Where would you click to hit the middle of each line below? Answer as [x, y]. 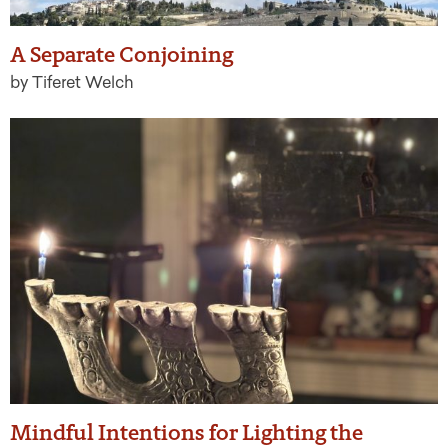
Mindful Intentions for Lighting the [186, 432]
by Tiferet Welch [72, 83]
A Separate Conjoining [121, 55]
